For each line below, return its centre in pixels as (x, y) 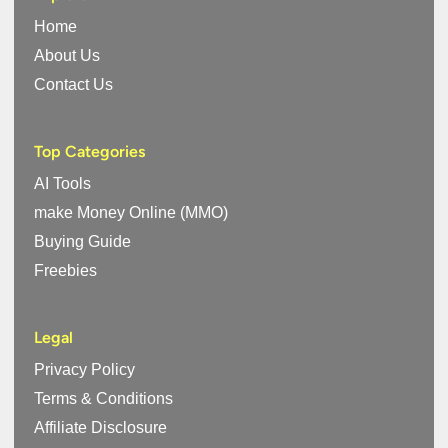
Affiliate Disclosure (100, 428)
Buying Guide (82, 242)
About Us (67, 56)
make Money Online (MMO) (131, 213)
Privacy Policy (84, 370)
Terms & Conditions (103, 399)
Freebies (65, 271)
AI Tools (62, 184)
